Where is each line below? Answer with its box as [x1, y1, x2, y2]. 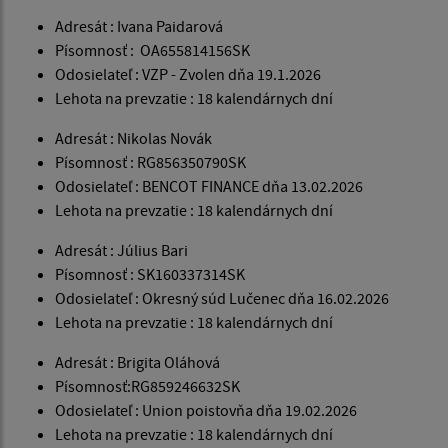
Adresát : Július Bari [55, 240, 188, 261]
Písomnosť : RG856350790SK [55, 152, 246, 173]
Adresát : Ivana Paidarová [55, 16, 223, 37]
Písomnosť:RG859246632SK [55, 376, 240, 397]
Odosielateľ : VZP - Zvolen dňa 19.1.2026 [55, 64, 321, 85]
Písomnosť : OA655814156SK [55, 40, 250, 61]
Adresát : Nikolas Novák [55, 128, 212, 149]
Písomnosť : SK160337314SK [55, 264, 245, 285]
